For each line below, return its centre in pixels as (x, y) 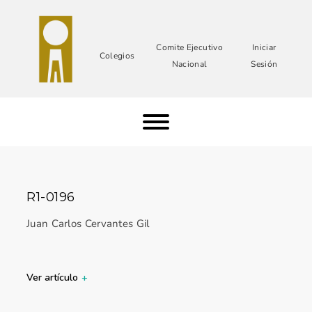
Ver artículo (52, 278)
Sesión (264, 64)
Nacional (189, 64)
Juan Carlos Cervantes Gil (88, 224)
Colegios (117, 56)
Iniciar (264, 47)
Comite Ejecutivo (189, 47)
